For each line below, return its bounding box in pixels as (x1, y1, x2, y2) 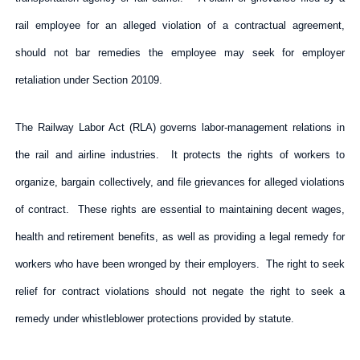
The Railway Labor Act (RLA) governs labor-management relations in (14, 121, 346, 133)
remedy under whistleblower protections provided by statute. (14, 312, 294, 325)
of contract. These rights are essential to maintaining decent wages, (14, 202, 346, 215)
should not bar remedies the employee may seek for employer (14, 46, 346, 59)
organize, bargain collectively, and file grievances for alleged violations (14, 175, 346, 188)
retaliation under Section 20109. (14, 73, 162, 86)
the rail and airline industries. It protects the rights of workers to (14, 148, 346, 161)
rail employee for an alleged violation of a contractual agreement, (14, 18, 346, 31)
